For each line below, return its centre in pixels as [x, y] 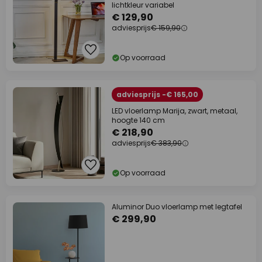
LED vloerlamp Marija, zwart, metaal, [175, 111]
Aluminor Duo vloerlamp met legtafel [177, 207]
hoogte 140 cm [138, 120]
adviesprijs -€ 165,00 [157, 94]
